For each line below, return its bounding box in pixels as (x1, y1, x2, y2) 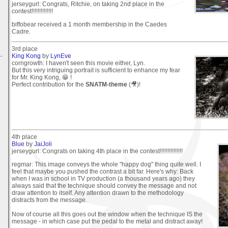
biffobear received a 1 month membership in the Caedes (12, 20, 167, 28)
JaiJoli (34, 140, 52, 148)
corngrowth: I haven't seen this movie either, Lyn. (12, 59, 145, 67)
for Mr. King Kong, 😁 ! (12, 73, 72, 81)
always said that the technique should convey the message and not (12, 182, 196, 189)
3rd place (12, 45, 38, 52)
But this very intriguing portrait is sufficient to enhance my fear (12, 66, 180, 74)
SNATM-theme (85, 80, 127, 88)
